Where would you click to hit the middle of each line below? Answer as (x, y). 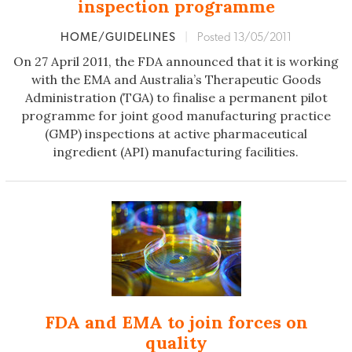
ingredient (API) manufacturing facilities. (176, 152)
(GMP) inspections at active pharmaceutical (176, 134)
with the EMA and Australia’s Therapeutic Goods (176, 80)
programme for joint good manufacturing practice (176, 116)
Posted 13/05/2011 (244, 38)
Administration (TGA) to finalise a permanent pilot (176, 98)
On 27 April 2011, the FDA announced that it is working (176, 62)
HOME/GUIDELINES (120, 38)
